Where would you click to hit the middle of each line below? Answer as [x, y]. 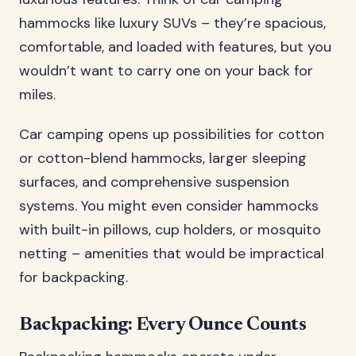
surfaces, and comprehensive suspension [154, 182]
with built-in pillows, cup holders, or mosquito [170, 230]
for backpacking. [74, 277]
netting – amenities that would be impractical [172, 253]
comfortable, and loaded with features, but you [175, 47]
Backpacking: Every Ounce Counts [163, 325]
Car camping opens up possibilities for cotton [172, 134]
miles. [37, 95]
